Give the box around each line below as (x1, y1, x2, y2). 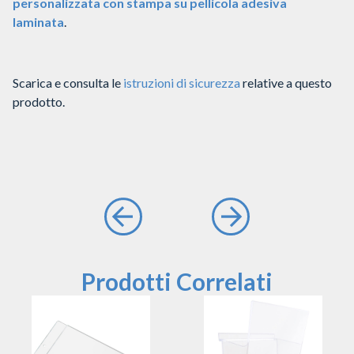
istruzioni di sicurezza (123, 74, 240, 90)
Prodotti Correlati (81, 266, 273, 296)
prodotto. (13, 93, 65, 109)
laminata (13, 14, 64, 30)
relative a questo (240, 74, 332, 90)
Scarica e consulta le (13, 74, 123, 90)
